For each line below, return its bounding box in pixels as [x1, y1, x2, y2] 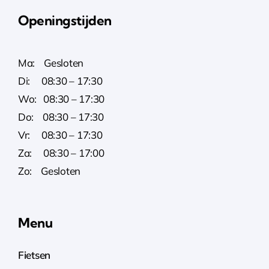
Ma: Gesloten [17, 56, 84, 69]
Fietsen [17, 248, 51, 261]
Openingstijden [17, 11, 112, 29]
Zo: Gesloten [17, 164, 81, 177]
